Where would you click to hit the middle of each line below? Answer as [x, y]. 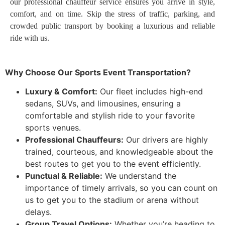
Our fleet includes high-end [150, 92]
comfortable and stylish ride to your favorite [110, 116]
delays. [38, 212]
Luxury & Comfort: [61, 92]
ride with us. [30, 38]
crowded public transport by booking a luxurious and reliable [113, 26]
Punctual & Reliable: [64, 176]
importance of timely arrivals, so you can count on [121, 188]
